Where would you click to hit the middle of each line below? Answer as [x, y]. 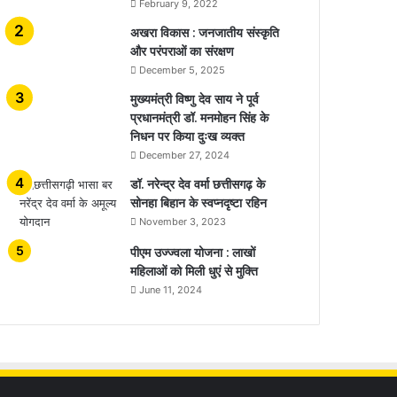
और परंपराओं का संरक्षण [183, 51]
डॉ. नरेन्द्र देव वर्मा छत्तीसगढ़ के [198, 184]
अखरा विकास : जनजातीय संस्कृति [205, 32]
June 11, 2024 [171, 289]
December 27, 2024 [185, 155]
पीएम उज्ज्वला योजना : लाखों [193, 252]
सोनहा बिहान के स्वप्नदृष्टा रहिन [199, 202]
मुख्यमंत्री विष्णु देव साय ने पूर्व [195, 99]
